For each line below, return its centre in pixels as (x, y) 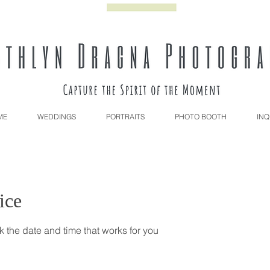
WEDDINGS (57, 117)
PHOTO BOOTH (201, 117)
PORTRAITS (125, 117)
